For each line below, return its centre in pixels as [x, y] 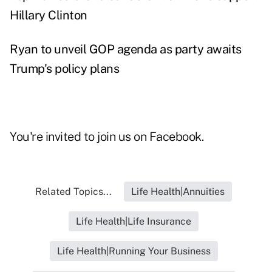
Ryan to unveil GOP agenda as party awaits [126, 49]
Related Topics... [73, 192]
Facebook [175, 137]
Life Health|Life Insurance [134, 222]
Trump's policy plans [64, 69]
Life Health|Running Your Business [134, 251]
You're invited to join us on [80, 137]
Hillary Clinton [49, 15]
